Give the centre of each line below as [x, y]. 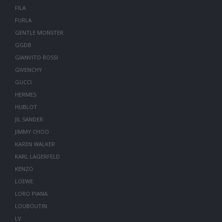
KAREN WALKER [35, 144]
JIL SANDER [29, 119]
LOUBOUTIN [31, 206]
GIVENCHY [28, 70]
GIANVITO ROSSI [36, 57]
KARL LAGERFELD [37, 156]
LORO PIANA [31, 194]
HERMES [25, 94]
